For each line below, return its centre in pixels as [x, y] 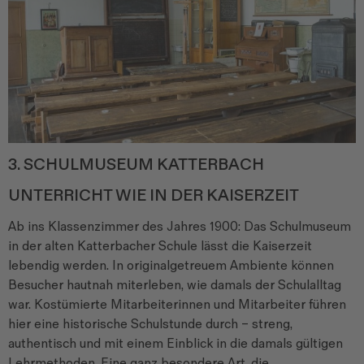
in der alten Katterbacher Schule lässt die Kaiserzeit [160, 246]
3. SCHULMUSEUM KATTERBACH [136, 165]
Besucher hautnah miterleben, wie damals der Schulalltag [175, 285]
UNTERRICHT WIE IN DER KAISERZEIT [154, 195]
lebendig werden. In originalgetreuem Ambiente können [171, 266]
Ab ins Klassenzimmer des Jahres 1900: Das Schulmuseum [180, 227]
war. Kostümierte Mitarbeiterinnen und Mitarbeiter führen [177, 305]
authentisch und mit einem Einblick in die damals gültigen [175, 344]
